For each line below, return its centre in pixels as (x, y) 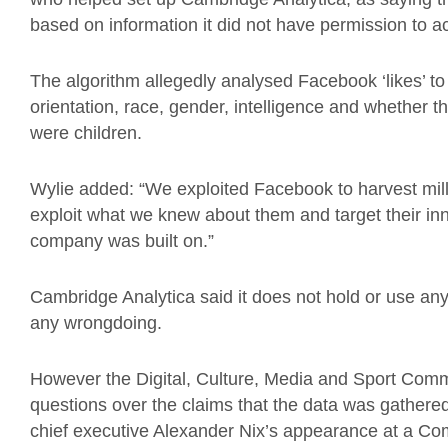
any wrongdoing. (96, 323)
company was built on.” (122, 241)
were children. (86, 133)
